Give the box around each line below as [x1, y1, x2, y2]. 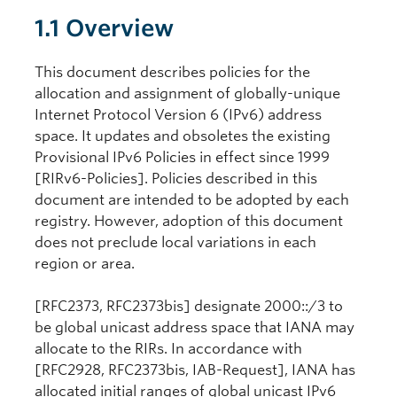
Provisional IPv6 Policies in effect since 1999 [35, 149, 330, 166]
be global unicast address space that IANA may [35, 319, 354, 336]
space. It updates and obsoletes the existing [35, 128, 331, 144]
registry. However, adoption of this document [35, 213, 343, 230]
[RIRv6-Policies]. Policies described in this [35, 170, 317, 187]
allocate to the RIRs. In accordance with [35, 340, 302, 357]
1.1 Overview [35, 14, 174, 42]
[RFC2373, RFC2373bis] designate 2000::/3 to [35, 298, 343, 315]
